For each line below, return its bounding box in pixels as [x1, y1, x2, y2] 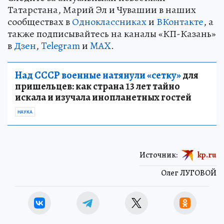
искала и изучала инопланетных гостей [15, 90, 191, 104]
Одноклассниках [72, 15, 146, 29]
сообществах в [7, 15, 72, 29]
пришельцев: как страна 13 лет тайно [15, 79, 180, 93]
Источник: [139, 149, 177, 160]
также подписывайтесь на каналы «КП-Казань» [7, 27, 216, 41]
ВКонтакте [156, 15, 203, 29]
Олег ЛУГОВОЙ [161, 167, 216, 179]
